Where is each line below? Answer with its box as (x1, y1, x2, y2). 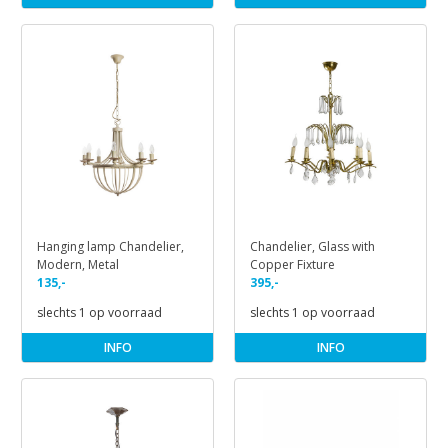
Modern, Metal (37, 255, 119, 273)
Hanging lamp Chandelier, (37, 237, 184, 255)
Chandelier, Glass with (250, 237, 375, 255)
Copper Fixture (250, 255, 335, 273)
